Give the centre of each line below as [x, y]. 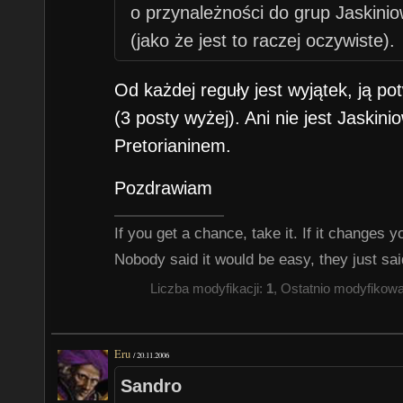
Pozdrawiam [164, 188]
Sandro [151, 385]
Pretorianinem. [173, 145]
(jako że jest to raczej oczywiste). [262, 41]
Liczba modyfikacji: [208, 289]
